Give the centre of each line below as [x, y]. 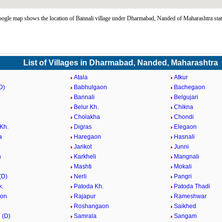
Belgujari [186, 97]
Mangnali [186, 157]
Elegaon [185, 127]
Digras [83, 127]
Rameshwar [190, 196]
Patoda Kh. [89, 186]
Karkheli [85, 157]
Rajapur [85, 196]
